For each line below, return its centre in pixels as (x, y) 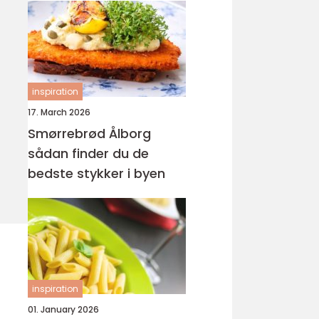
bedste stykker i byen (96, 173)
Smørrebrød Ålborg (89, 134)
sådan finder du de (88, 153)
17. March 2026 (59, 112)
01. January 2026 (63, 309)
